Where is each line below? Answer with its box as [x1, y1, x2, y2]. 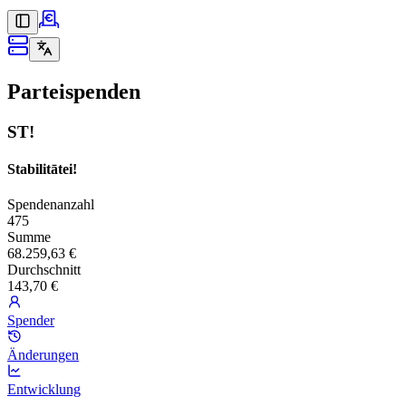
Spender [7, 313, 54, 329]
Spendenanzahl [7, 197, 94, 213]
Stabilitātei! [7, 161, 77, 178]
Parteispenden [7, 79, 140, 103]
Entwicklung [7, 382, 81, 398]
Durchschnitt [7, 262, 81, 278]
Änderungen [7, 347, 79, 363]
